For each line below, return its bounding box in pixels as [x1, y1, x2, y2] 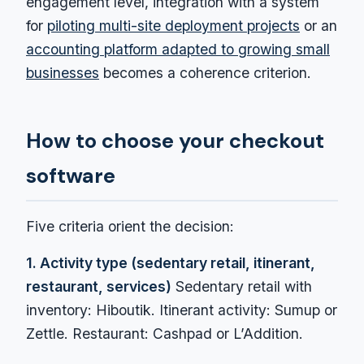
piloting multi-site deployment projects [47, 16, 300, 34]
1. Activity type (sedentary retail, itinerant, [26, 253, 315, 271]
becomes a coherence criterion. [99, 63, 311, 81]
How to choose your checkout [26, 127, 324, 154]
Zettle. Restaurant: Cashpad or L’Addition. [26, 324, 303, 342]
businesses [26, 63, 99, 81]
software [26, 162, 115, 189]
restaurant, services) [26, 277, 171, 295]
